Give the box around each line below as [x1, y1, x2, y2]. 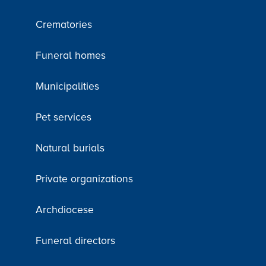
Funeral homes [36, 49, 106, 62]
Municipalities [36, 80, 99, 93]
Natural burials [36, 141, 104, 154]
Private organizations [36, 172, 133, 185]
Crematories [36, 18, 92, 31]
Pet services [36, 110, 91, 123]
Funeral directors [36, 234, 115, 247]
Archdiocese [36, 203, 94, 216]
